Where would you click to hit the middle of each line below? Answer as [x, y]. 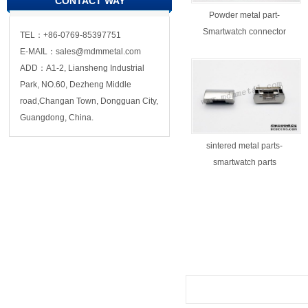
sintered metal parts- [245, 146]
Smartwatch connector [245, 32]
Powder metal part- [245, 15]
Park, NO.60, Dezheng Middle [76, 85]
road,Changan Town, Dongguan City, [89, 101]
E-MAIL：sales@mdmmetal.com [80, 52]
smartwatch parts [245, 162]
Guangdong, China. [57, 118]
